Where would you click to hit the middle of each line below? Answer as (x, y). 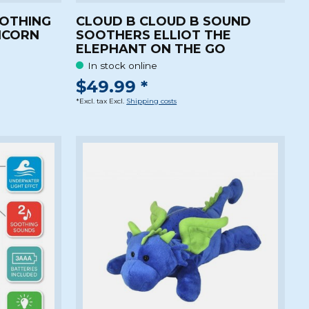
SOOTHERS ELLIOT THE (154, 36)
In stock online (123, 65)
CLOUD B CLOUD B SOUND (164, 22)
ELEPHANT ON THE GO (151, 49)
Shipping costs (152, 101)
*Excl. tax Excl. (101, 101)
